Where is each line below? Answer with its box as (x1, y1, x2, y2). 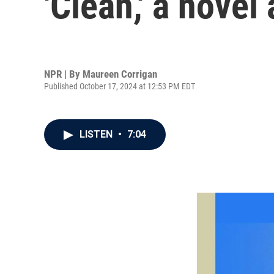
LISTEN (80, 128, 115, 140)
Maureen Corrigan (83, 67, 157, 80)
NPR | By (44, 67, 83, 80)
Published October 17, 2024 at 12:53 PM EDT (44, 81, 195, 91)
